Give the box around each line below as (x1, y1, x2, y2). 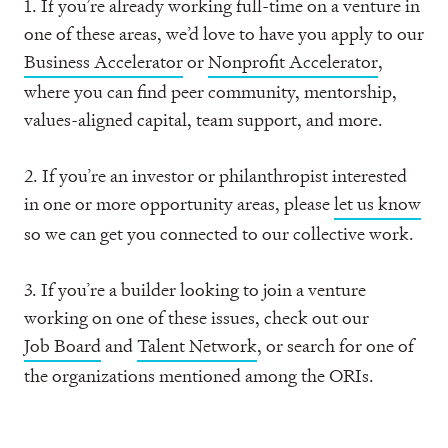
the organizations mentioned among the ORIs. (24, 364, 374, 387)
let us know (334, 192, 421, 215)
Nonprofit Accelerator (208, 50, 378, 73)
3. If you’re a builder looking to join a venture (24, 278, 366, 301)
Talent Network (137, 334, 257, 357)
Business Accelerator (24, 50, 183, 73)
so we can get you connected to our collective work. (24, 222, 414, 245)
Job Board (24, 334, 101, 357)
